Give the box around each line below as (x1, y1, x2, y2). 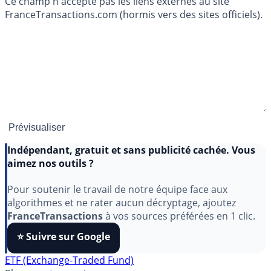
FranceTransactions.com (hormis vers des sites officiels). (5, 7, 263, 21)
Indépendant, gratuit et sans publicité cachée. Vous (7, 167, 255, 181)
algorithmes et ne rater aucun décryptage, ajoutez (7, 220, 236, 234)
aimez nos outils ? (7, 180, 94, 194)
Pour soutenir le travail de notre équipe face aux (7, 207, 227, 221)
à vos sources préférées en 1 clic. (103, 233, 255, 247)
